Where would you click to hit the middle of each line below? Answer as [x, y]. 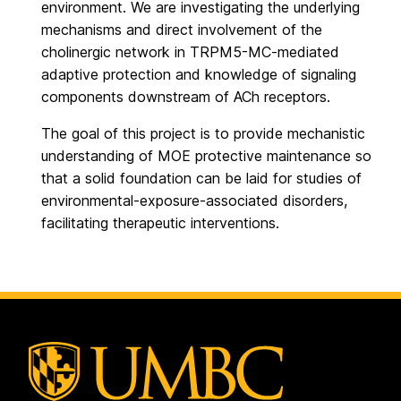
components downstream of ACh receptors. [186, 97]
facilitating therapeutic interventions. [160, 223]
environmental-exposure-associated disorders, [194, 201]
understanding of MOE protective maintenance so [206, 156]
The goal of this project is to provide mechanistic [203, 134]
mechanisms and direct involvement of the [182, 30]
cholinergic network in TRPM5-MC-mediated [190, 52]
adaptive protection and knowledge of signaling [199, 75]
